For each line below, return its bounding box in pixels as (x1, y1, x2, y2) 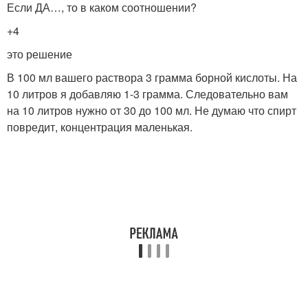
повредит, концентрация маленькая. (7, 119, 192, 135)
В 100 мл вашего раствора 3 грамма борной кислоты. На (7, 69, 297, 85)
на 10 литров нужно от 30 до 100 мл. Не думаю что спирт (7, 102, 296, 118)
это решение (7, 46, 72, 62)
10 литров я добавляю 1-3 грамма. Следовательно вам (7, 86, 288, 102)
